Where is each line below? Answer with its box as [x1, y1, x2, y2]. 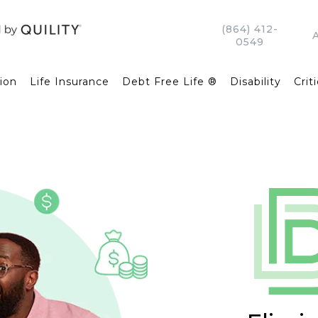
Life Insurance [29, 75, 109, 88]
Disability [229, 75, 281, 88]
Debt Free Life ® [121, 75, 217, 88]
